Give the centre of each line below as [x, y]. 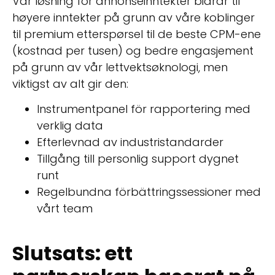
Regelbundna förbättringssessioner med [149, 192]
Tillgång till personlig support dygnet [138, 159]
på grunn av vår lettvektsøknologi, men [120, 67]
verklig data [70, 126]
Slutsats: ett [72, 254]
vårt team [65, 209]
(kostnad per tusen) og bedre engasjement [133, 50]
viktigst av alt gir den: [70, 83]
